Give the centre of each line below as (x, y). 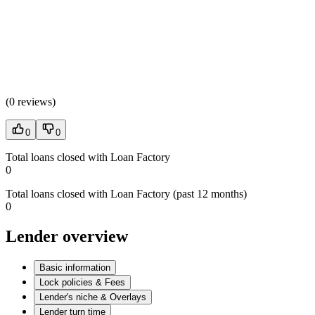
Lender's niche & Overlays (93, 297)
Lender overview (67, 237)
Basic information (75, 268)
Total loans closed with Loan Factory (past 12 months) (126, 194)
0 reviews (31, 102)
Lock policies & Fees (82, 283)
